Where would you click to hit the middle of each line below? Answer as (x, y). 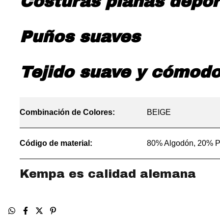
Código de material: (56, 143)
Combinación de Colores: (67, 112)
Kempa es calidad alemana (108, 174)
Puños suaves (80, 37)
